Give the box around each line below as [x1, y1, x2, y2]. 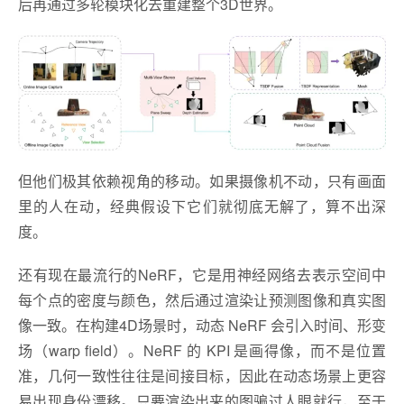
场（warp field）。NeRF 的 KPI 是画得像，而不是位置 [18, 339, 386, 361]
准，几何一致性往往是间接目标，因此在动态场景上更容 [18, 364, 386, 386]
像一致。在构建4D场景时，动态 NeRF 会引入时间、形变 [18, 314, 386, 335]
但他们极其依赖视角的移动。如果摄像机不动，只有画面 [18, 170, 386, 191]
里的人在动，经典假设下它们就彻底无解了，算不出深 [18, 195, 386, 216]
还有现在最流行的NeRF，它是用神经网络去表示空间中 [18, 263, 386, 285]
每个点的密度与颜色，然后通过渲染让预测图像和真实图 [18, 289, 386, 310]
